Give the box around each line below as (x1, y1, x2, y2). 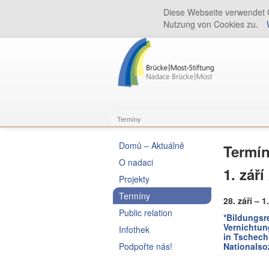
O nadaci (119, 156, 153, 168)
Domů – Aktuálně (119, 139, 184, 151)
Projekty (119, 173, 150, 185)
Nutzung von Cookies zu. (163, 18, 261, 30)
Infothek (119, 223, 150, 235)
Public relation (119, 207, 172, 219)
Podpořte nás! (119, 240, 172, 252)
